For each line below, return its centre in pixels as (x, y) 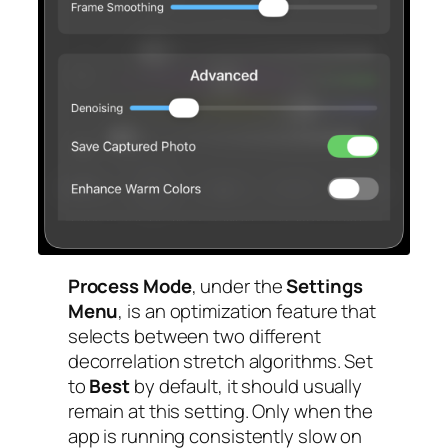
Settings (324, 285)
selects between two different (194, 335)
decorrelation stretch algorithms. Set (220, 360)
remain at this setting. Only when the (220, 410)
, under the (239, 285)
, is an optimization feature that (247, 310)
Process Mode (129, 285)
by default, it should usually (248, 385)
